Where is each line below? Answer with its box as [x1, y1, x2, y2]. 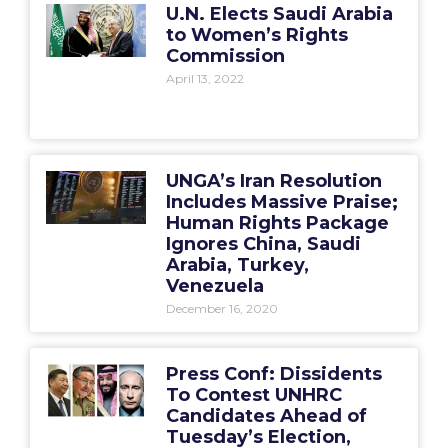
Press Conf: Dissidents [165, 362, 382, 385]
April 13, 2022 [165, 71, 244, 86]
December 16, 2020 [165, 300, 278, 316]
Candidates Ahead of [165, 404, 367, 427]
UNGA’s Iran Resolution [165, 169, 382, 192]
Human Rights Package [165, 211, 389, 234]
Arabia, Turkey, [165, 253, 309, 276]
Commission [165, 45, 285, 67]
